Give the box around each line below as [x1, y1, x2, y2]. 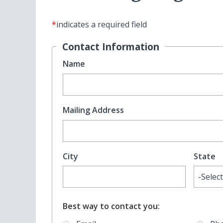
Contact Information [62, 40, 159, 54]
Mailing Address [62, 105, 124, 116]
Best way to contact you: [62, 200, 160, 212]
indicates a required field [56, 19, 147, 30]
